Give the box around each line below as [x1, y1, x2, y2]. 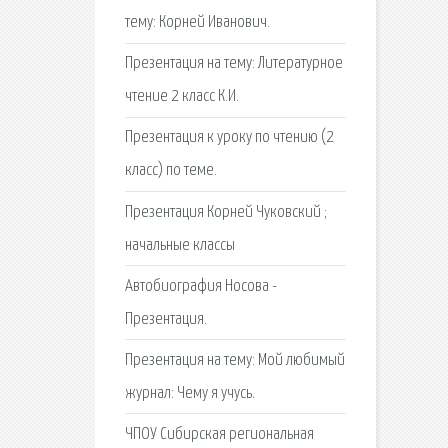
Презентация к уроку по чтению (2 [124, 129, 334, 147]
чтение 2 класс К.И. [124, 88, 239, 106]
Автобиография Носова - [124, 277, 277, 295]
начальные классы [124, 236, 235, 254]
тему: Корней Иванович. [124, 13, 270, 31]
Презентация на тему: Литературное [124, 55, 343, 73]
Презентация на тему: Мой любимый [124, 351, 345, 369]
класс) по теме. [124, 162, 217, 180]
